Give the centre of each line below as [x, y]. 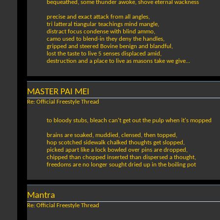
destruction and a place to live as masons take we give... [118, 61]
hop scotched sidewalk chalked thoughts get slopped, [116, 143]
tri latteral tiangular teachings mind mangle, [103, 25]
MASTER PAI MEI [58, 92]
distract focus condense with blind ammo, [101, 32]
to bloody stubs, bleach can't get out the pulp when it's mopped [129, 121]
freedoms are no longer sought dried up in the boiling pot [121, 165]
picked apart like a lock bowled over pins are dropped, [117, 150]
